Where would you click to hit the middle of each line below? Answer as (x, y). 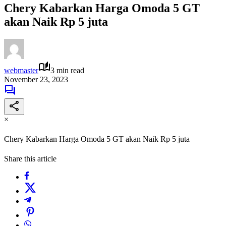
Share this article (30, 159)
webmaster (21, 70)
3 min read (67, 70)
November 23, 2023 (36, 79)
